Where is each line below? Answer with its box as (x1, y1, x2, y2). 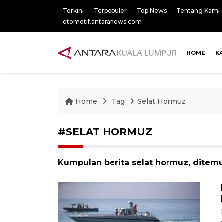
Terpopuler (94, 7, 127, 14)
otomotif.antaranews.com (63, 18, 142, 25)
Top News (137, 7, 166, 14)
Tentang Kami (176, 7, 220, 14)
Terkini (63, 7, 84, 14)
